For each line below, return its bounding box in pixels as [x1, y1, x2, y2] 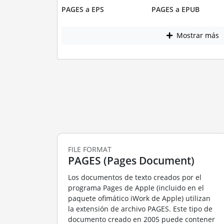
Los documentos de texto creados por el [67, 172, 201, 182]
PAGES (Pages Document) [67, 153, 194, 167]
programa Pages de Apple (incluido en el [67, 183, 204, 192]
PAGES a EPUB [151, 4, 199, 14]
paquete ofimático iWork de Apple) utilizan [67, 193, 210, 203]
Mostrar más [174, 30, 219, 40]
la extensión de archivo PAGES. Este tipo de [67, 204, 212, 213]
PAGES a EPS [61, 4, 104, 14]
